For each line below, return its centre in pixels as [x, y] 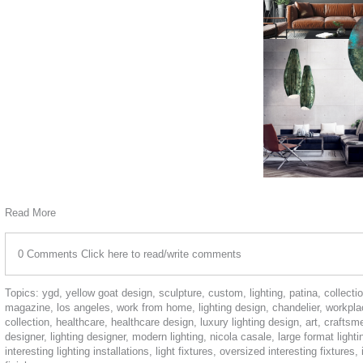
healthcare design [152, 322]
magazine [28, 308]
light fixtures [184, 352]
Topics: [23, 293]
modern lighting [168, 337]
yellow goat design [109, 293]
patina [303, 293]
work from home [154, 308]
